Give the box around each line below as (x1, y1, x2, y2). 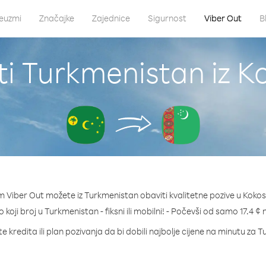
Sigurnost (147, 12, 186, 24)
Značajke (39, 12, 74, 24)
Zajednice (91, 12, 130, 24)
